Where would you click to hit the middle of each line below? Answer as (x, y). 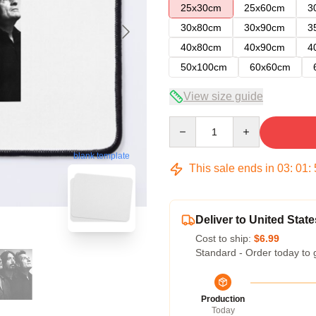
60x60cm (270, 67)
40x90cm (265, 47)
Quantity (187, 123)
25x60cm (265, 8)
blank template (102, 156)
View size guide (223, 96)
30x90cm (265, 28)
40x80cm (201, 47)
